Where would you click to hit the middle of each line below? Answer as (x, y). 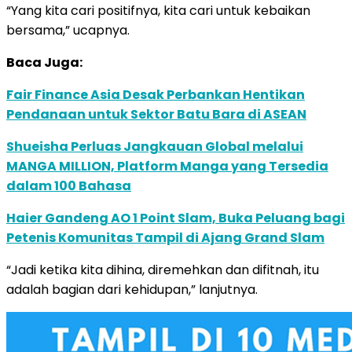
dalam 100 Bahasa (69, 185)
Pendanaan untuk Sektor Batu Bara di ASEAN (156, 114)
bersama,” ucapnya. (68, 30)
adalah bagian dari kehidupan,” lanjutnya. (132, 289)
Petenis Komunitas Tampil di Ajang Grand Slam (165, 237)
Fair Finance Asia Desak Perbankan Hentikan (156, 94)
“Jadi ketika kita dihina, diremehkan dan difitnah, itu (163, 269)
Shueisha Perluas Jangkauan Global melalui (155, 146)
